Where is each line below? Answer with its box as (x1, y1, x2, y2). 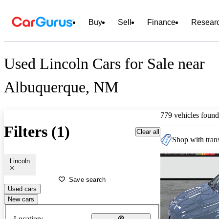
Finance (147, 18, 175, 26)
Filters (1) (4, 123, 70, 141)
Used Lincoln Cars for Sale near (4, 55, 205, 73)
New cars (8, 195, 34, 203)
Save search (69, 175, 106, 183)
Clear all (136, 128, 159, 135)
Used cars (8, 185, 37, 193)
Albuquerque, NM (4, 78, 118, 96)
